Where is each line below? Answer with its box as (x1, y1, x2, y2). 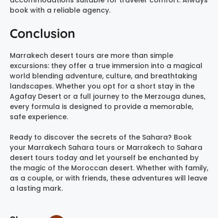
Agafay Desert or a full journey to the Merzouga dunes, (10, 91, 205, 101)
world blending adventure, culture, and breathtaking (10, 71, 197, 81)
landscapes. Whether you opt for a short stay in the (10, 81, 195, 91)
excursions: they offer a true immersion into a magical (10, 60, 202, 71)
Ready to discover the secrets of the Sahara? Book (10, 132, 192, 142)
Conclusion (10, 25, 75, 41)
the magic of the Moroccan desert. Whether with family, (10, 163, 208, 173)
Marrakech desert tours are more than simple (10, 50, 173, 60)
